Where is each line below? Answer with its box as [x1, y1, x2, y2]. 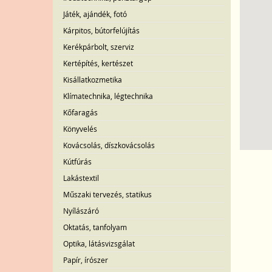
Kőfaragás [63, 107, 98, 117]
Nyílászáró [63, 206, 99, 216]
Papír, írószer [63, 255, 108, 265]
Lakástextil [63, 173, 99, 183]
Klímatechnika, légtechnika [63, 91, 153, 101]
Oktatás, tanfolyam [63, 222, 127, 232]
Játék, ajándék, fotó [63, 9, 127, 19]
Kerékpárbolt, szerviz [63, 42, 134, 52]
